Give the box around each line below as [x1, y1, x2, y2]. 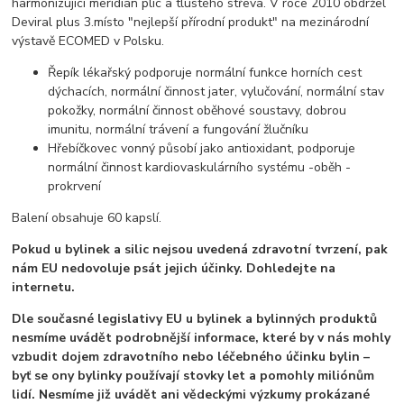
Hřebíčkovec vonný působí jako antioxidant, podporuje [48, 140, 356, 158]
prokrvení [48, 178, 102, 196]
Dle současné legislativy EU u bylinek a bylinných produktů [12, 310, 378, 328]
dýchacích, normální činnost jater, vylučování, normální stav [48, 83, 385, 101]
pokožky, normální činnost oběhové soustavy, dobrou [48, 102, 347, 120]
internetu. [12, 279, 76, 297]
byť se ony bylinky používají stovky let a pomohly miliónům [12, 367, 375, 385]
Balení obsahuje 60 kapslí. [12, 209, 162, 227]
